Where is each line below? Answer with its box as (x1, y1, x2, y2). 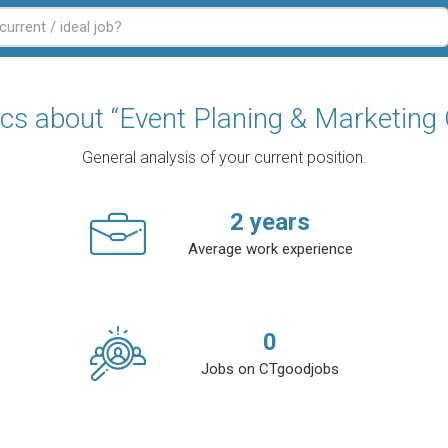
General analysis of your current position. (81, 148, 367, 167)
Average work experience (187, 240, 353, 258)
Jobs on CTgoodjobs (201, 360, 339, 378)
